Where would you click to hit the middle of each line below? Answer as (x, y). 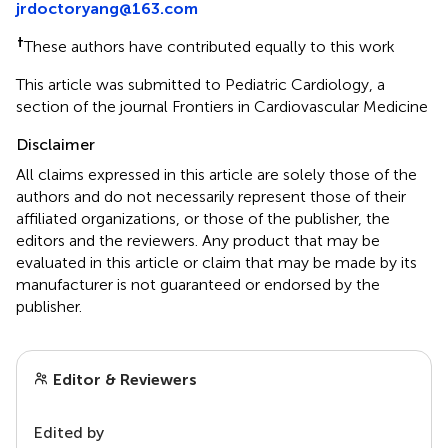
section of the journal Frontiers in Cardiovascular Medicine (222, 106)
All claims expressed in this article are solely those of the (216, 174)
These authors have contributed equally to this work (209, 46)
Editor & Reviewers (123, 379)
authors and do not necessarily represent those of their (211, 196)
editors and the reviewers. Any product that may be (198, 240)
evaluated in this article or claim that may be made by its (216, 262)
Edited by (68, 432)
